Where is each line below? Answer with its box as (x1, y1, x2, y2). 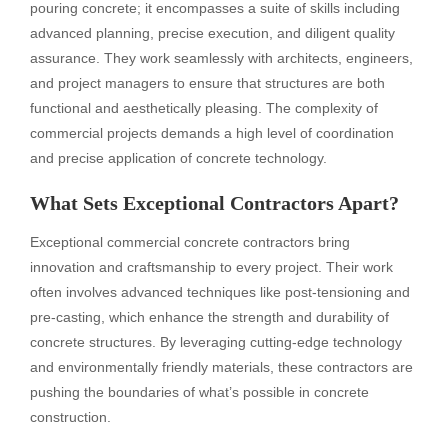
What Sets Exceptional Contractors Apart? (30, 191, 399, 214)
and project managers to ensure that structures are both (30, 74, 385, 91)
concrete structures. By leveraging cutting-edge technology (30, 333, 402, 350)
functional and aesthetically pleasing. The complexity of (30, 99, 378, 116)
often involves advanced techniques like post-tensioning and (30, 283, 410, 300)
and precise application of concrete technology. (30, 149, 327, 166)
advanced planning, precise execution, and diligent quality (30, 24, 395, 41)
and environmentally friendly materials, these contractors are (30, 358, 413, 375)
